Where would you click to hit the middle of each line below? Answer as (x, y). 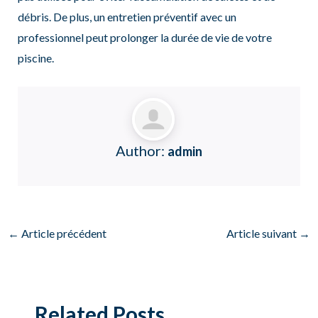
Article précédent (62, 233)
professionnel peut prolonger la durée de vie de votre (144, 38)
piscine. (35, 58)
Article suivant (263, 233)
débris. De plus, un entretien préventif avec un (127, 17)
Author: (142, 150)
